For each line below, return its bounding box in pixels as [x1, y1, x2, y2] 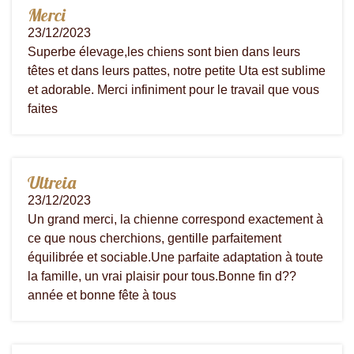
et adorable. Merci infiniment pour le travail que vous [28, 82, 319, 96]
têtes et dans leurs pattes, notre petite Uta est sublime [28, 63, 326, 77]
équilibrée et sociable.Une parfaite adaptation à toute [28, 250, 323, 264]
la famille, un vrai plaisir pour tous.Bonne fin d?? [28, 269, 296, 283]
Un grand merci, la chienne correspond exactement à [28, 212, 323, 226]
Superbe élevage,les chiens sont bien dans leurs [28, 44, 300, 58]
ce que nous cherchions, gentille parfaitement [28, 231, 281, 245]
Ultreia [28, 171, 76, 194]
